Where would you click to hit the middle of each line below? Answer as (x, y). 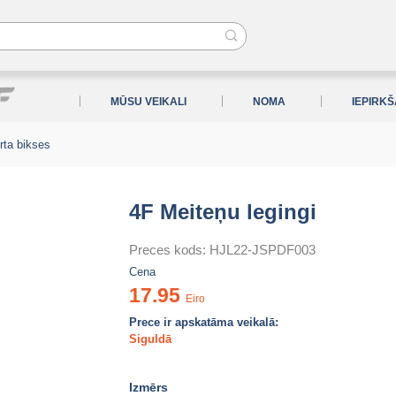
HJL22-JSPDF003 (263, 250)
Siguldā (150, 339)
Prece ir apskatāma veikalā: (204, 322)
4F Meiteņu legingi (223, 212)
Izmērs (148, 387)
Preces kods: (169, 250)
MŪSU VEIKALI (149, 102)
